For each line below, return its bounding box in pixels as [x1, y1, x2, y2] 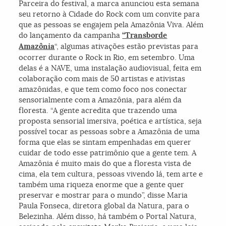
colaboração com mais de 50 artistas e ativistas [19, 74, 186, 84]
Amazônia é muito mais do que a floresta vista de [19, 158, 192, 168]
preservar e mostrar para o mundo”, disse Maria [19, 190, 188, 200]
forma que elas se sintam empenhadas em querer [19, 137, 192, 147]
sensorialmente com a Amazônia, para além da [19, 95, 182, 105]
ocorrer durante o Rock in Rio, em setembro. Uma [19, 52, 195, 63]
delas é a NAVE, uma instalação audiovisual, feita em [19, 63, 202, 73]
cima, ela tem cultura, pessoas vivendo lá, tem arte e [19, 169, 203, 179]
